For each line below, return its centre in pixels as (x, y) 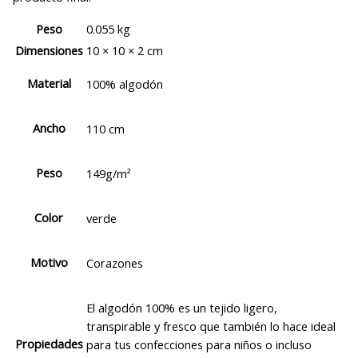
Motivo (49, 263)
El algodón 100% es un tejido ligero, (181, 307)
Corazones (114, 263)
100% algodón (124, 84)
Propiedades (49, 344)
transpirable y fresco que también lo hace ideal (211, 326)
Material (49, 84)
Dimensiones (49, 51)
